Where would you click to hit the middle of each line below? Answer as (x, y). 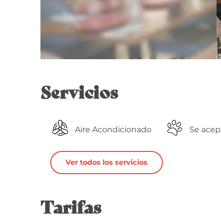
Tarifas (71, 206)
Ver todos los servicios (106, 163)
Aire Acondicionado (113, 129)
